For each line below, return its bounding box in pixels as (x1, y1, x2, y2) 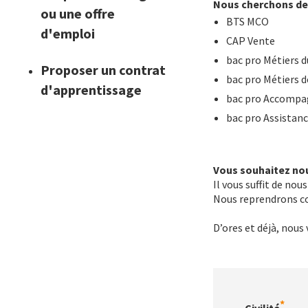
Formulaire (212, 268, 268, 282)
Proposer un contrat (41, 61, 166, 78)
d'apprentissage (41, 81, 142, 98)
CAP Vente (226, 34, 278, 47)
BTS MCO (226, 14, 274, 28)
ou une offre (41, 5, 115, 22)
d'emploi (41, 25, 96, 42)
